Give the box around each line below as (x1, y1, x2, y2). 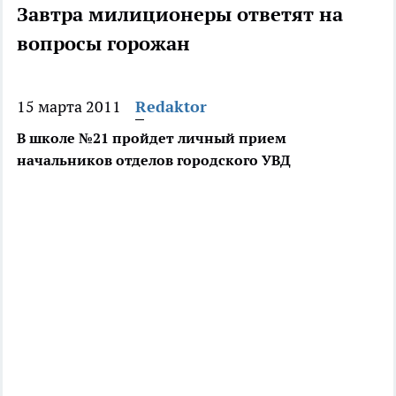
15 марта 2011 (17, 96, 121, 118)
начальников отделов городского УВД (17, 151, 291, 170)
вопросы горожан (17, 31, 190, 57)
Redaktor (135, 96, 207, 118)
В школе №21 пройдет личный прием (17, 129, 286, 148)
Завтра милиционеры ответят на (17, 2, 343, 27)
